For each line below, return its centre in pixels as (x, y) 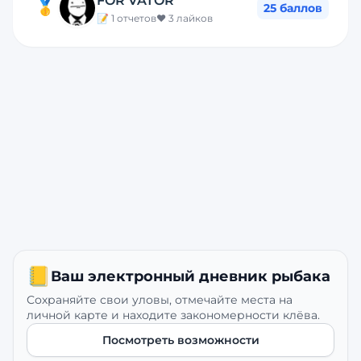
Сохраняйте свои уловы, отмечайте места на (160, 300)
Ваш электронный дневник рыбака (191, 276)
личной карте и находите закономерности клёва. (173, 315)
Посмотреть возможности (180, 340)
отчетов (135, 18)
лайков (193, 18)
